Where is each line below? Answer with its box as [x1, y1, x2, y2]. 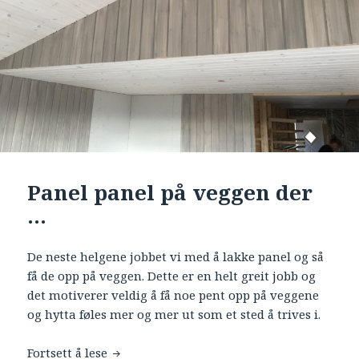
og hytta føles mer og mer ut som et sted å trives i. [27, 305, 321, 322]
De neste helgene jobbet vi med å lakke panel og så [27, 248, 325, 264]
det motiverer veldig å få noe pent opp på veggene [27, 286, 320, 303]
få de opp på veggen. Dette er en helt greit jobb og [27, 267, 317, 284]
